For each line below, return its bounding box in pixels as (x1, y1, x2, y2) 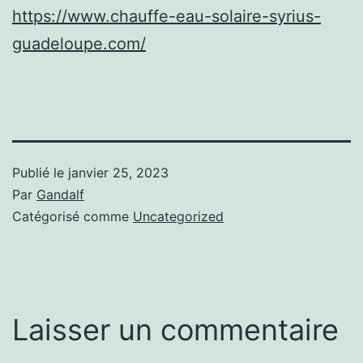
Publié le (12, 164, 68, 181)
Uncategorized (133, 207, 224, 224)
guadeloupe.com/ (12, 33, 146, 53)
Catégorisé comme (12, 207, 133, 224)
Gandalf (36, 186, 84, 203)
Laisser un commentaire (12, 311, 339, 348)
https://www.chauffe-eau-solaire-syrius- (12, 6, 321, 26)
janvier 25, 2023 (68, 164, 169, 181)
